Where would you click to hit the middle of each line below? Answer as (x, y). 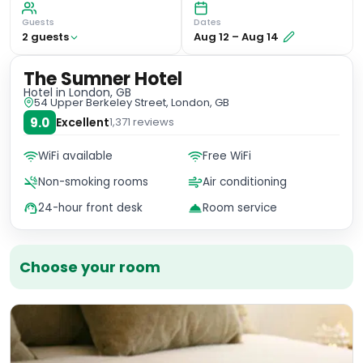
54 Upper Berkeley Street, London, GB (132, 102)
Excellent (83, 122)
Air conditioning (245, 182)
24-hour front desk (90, 208)
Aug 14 (260, 37)
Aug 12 (211, 37)
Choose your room (90, 267)
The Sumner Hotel (103, 79)
